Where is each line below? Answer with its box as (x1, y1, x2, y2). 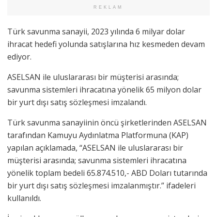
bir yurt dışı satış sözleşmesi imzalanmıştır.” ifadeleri (7, 180, 196, 191)
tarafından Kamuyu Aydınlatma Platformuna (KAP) (7, 129, 188, 140)
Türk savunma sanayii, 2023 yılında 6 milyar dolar (7, 26, 185, 37)
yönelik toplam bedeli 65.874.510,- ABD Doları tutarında (7, 167, 207, 178)
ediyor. (7, 51, 31, 62)
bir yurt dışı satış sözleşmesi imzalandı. (7, 96, 147, 108)
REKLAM (93, 4, 124, 10)
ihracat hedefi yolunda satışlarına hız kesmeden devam (7, 38, 205, 49)
